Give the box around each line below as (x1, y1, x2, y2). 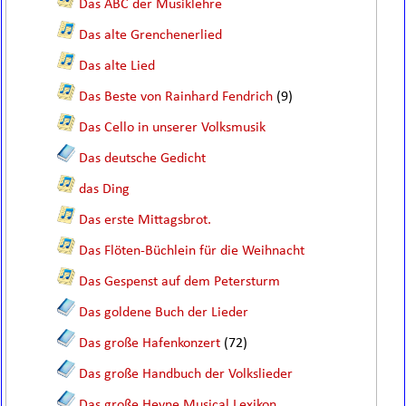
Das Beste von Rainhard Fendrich (79, 90, 274, 104)
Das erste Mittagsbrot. (79, 213, 212, 227)
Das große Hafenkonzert (79, 336, 221, 351)
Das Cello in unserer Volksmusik (79, 121, 266, 135)
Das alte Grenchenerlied (79, 28, 223, 43)
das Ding (79, 182, 130, 197)
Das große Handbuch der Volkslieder (79, 367, 294, 382)
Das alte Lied (79, 59, 156, 73)
